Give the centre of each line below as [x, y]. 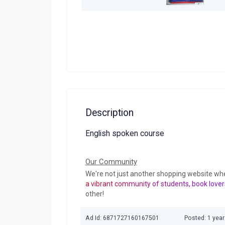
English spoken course [125, 134]
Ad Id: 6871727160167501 [122, 218]
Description [109, 113]
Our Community [111, 161]
